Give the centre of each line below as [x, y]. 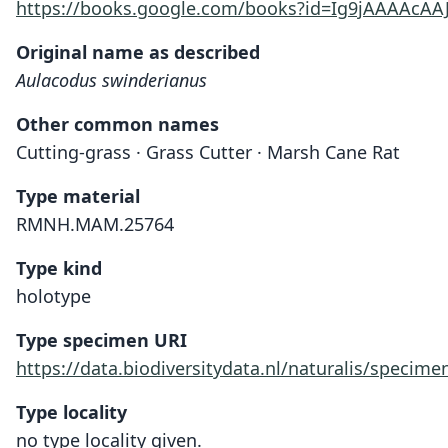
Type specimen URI [101, 340]
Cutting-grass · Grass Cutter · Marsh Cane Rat [208, 152]
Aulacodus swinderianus [111, 80]
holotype [53, 296]
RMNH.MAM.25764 [95, 224]
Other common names [117, 124]
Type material [78, 196]
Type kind [59, 268]
